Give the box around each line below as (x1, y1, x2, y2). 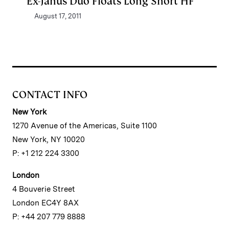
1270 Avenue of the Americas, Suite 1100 (12, 121, 157, 130)
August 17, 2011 (34, 12, 81, 20)
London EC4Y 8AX (12, 198, 79, 208)
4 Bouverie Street (12, 185, 75, 194)
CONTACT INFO (12, 88, 87, 101)
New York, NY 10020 (12, 135, 85, 144)
